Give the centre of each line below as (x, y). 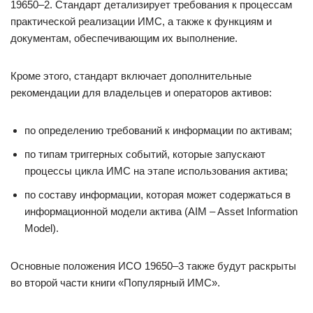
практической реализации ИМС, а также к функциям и (141, 21)
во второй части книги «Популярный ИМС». (115, 283)
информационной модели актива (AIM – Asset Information (161, 211)
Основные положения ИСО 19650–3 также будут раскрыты (153, 266)
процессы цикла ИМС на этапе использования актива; (156, 171)
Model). (42, 228)
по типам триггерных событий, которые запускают (145, 154)
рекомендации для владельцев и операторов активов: (141, 93)
